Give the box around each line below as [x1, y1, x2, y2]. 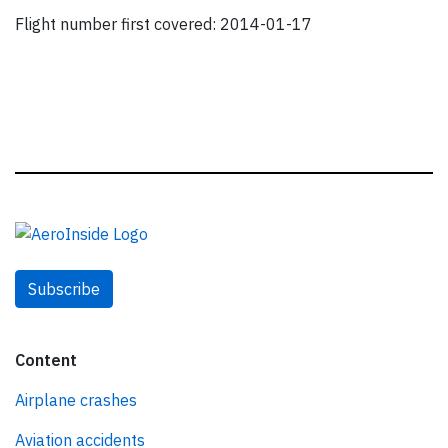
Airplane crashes [15, 390, 137, 410]
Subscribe [28, 279, 100, 299]
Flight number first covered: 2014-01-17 [15, 14, 312, 34]
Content [15, 350, 77, 370]
